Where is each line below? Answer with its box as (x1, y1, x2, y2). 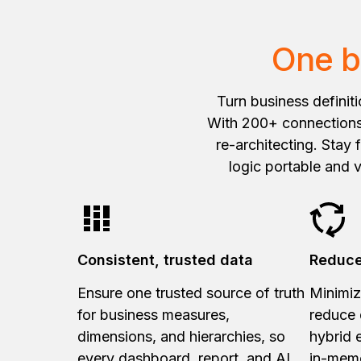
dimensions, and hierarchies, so (77, 327, 285, 345)
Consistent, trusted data (77, 251, 257, 268)
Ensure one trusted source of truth (77, 284, 305, 301)
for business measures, (77, 305, 230, 323)
